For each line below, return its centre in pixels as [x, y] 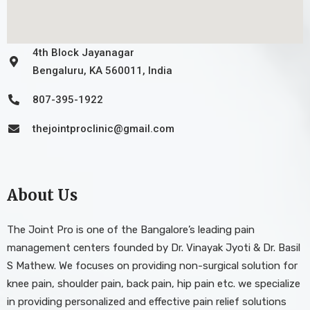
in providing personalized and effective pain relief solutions [147, 301]
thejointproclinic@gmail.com [103, 128]
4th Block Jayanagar [83, 52]
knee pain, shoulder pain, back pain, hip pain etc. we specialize [154, 283]
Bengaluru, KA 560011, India [102, 70]
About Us [42, 195]
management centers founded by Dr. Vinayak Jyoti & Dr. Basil [154, 247]
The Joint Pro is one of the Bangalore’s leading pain [131, 229]
